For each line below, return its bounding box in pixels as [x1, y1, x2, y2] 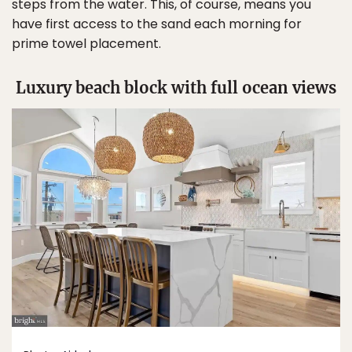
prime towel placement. [12, 34, 161, 53]
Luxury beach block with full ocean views [16, 77, 336, 97]
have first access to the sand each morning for [12, 14, 302, 33]
